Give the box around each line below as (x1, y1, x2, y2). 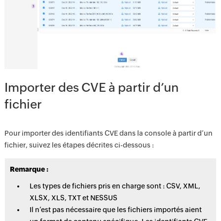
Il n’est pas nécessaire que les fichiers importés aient (29, 206, 202, 214)
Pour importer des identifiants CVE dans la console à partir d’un (4, 129, 213, 138)
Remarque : (9, 165, 48, 174)
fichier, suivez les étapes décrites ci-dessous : (4, 141, 154, 149)
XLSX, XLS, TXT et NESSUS (29, 194, 117, 202)
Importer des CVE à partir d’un (4, 80, 179, 95)
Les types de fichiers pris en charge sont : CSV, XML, (29, 182, 200, 190)
